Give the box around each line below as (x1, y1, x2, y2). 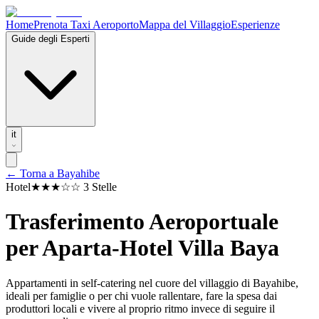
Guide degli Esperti (11, 33, 90, 44)
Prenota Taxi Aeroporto (33, 19, 139, 31)
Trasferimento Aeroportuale (6, 209, 278, 235)
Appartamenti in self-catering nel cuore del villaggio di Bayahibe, (6, 276, 298, 289)
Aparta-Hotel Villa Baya (42, 235, 279, 261)
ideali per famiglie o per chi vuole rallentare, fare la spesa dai (6, 289, 277, 302)
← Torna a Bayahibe (6, 167, 100, 179)
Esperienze (231, 19, 280, 31)
